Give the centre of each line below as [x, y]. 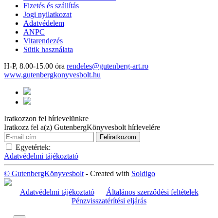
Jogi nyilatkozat [47, 15]
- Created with [108, 174]
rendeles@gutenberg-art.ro [108, 66]
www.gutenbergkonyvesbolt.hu [52, 75]
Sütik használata [48, 50]
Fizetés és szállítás [51, 6]
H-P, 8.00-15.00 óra [35, 66]
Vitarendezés [43, 41]
